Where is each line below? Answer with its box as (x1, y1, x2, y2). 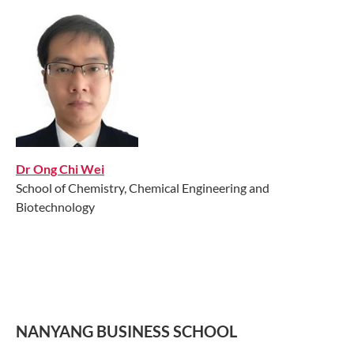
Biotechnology (16, 198, 95, 214)
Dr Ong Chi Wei (16, 160, 104, 176)
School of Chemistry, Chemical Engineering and (16, 179, 269, 195)
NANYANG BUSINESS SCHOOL (16, 322, 237, 341)
